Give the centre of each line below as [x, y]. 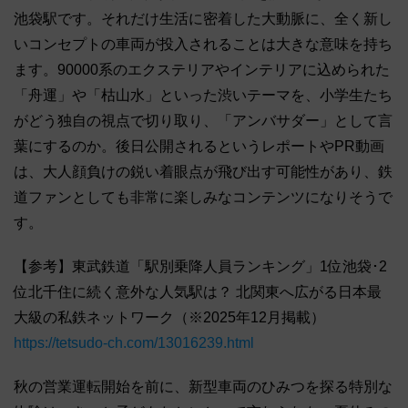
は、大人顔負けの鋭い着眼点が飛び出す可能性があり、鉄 [203, 172]
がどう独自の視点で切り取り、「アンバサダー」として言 [203, 121]
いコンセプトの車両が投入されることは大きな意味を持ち [203, 45]
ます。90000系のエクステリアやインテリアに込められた [202, 70]
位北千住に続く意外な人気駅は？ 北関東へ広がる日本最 [198, 292]
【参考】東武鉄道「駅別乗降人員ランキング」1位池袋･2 [200, 267]
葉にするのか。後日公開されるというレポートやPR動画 [199, 147]
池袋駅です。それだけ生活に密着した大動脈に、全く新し [203, 19]
